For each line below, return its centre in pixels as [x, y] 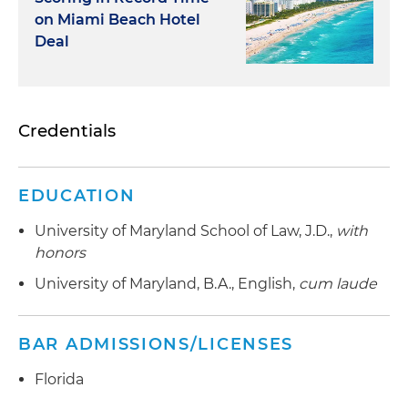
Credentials [67, 131]
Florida [59, 379]
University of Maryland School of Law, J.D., [185, 231]
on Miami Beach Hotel [117, 20]
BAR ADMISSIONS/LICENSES [156, 344]
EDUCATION [77, 196]
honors [60, 253]
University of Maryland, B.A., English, [167, 283]
